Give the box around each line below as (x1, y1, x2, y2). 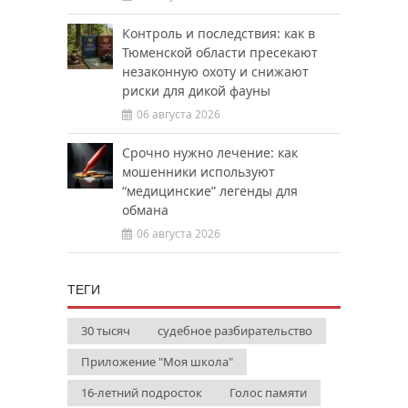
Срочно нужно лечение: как (122, 144, 298, 161)
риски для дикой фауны (122, 82, 270, 99)
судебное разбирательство (158, 322, 312, 339)
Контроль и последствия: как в (122, 25, 315, 42)
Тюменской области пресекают (122, 44, 318, 61)
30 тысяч (81, 322, 130, 339)
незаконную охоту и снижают (122, 63, 309, 80)
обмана (122, 201, 168, 219)
